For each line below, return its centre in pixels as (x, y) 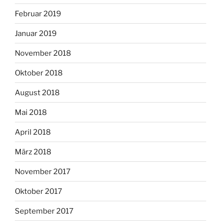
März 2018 (33, 152)
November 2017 (43, 171)
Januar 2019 (36, 33)
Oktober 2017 (38, 191)
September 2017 (44, 211)
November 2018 (43, 53)
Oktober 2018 (39, 73)
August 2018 (37, 92)
